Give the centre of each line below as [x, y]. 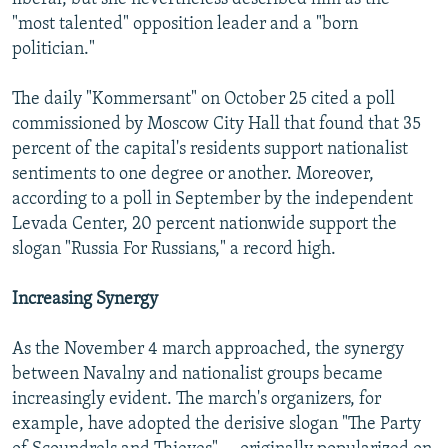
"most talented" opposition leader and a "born [185, 25]
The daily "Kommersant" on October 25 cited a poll [203, 100]
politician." [53, 50]
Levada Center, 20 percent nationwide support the [204, 225]
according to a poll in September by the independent [212, 200]
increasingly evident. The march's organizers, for [196, 400]
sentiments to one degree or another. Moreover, [193, 175]
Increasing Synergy [85, 300]
